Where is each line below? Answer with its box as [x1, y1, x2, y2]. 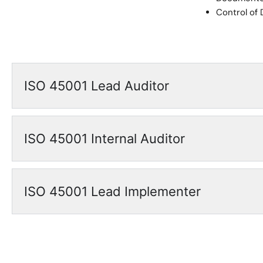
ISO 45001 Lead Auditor [24, 78, 169, 93]
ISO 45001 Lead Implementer [24, 184, 201, 199]
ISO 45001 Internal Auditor [24, 131, 185, 146]
